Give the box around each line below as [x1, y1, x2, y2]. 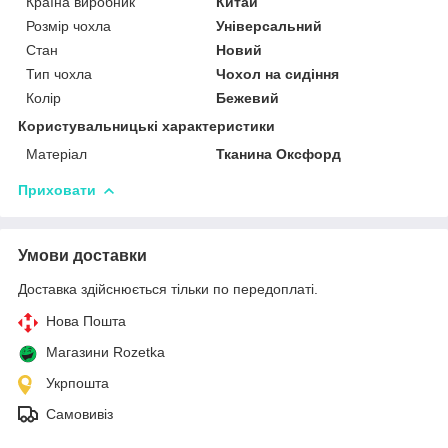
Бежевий [216, 89, 280, 106]
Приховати [18, 181, 96, 198]
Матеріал [26, 145, 87, 162]
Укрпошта [46, 374, 109, 391]
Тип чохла [26, 65, 92, 82]
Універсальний [216, 17, 323, 34]
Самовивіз [46, 405, 113, 422]
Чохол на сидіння [216, 65, 340, 82]
